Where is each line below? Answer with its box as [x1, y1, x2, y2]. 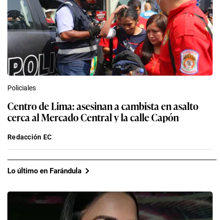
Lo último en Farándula [7, 166, 82, 175]
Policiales [7, 84, 36, 92]
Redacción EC [7, 133, 52, 141]
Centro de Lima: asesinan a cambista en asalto [7, 98, 198, 113]
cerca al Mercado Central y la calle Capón [7, 110, 179, 125]
